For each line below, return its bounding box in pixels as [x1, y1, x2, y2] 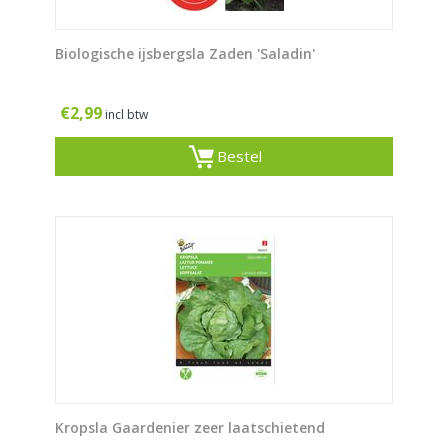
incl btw [105, 106, 148, 124]
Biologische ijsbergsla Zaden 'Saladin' [55, 44, 315, 64]
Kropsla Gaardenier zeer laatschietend [55, 418, 325, 438]
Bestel [216, 146, 262, 167]
